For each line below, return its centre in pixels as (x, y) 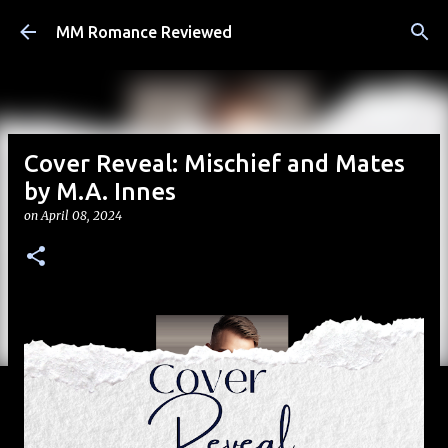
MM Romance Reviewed (144, 32)
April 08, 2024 (81, 215)
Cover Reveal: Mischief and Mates (214, 163)
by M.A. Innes (100, 191)
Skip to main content (224, 24)
